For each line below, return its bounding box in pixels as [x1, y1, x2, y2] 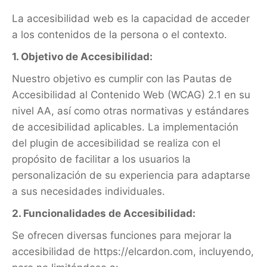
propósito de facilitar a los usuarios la [12, 153, 191, 165]
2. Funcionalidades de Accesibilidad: [12, 207, 195, 219]
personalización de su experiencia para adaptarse [12, 169, 250, 181]
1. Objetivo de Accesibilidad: [12, 51, 153, 63]
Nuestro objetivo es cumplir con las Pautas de [12, 73, 232, 85]
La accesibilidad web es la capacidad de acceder [12, 13, 250, 24]
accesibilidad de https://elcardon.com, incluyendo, [12, 246, 254, 257]
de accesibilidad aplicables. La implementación [12, 121, 238, 133]
